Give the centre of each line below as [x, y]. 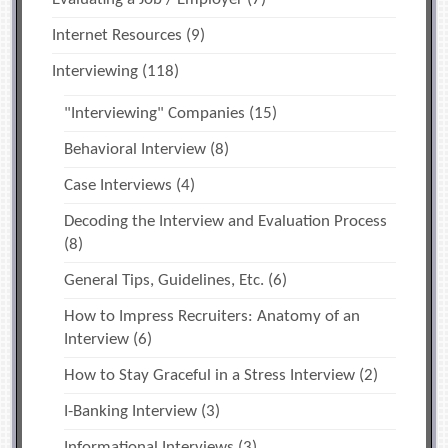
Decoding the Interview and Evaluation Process [226, 222]
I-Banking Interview [131, 412]
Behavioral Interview [135, 150]
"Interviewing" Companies [155, 114]
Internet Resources [117, 36]
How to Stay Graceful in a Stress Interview [210, 376]
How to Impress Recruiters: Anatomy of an [212, 317]
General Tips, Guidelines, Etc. [164, 281]
